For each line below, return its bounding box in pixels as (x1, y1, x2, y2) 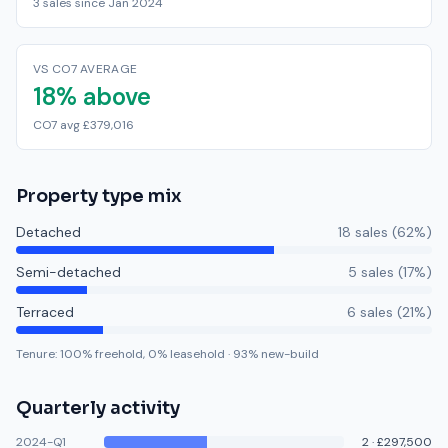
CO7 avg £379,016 (33, 117, 134, 133)
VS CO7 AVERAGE (33, 61, 138, 77)
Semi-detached (16, 263, 121, 281)
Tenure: (16, 346, 60, 362)
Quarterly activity (16, 397, 180, 419)
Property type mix (16, 185, 182, 207)
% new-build (248, 346, 319, 362)
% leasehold (157, 346, 225, 362)
